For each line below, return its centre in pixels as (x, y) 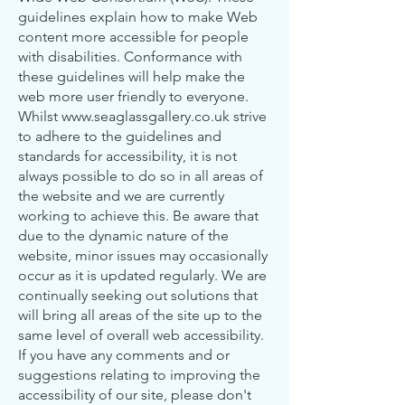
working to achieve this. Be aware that (138, 216)
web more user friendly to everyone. (133, 96)
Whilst (40, 116)
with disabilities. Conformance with (130, 57)
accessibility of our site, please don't (135, 395)
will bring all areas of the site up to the (140, 315)
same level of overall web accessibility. (141, 335)
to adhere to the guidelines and (120, 136)
